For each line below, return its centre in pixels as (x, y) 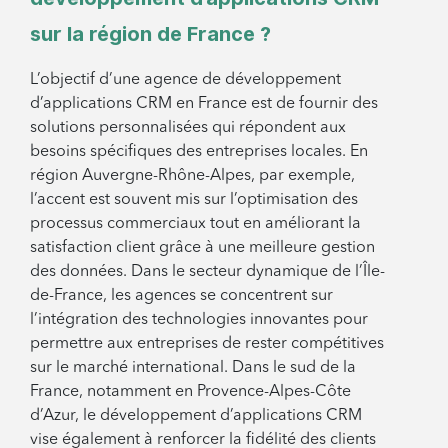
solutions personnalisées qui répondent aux (188, 127)
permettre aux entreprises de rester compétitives (207, 343)
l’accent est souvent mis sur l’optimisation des (194, 199)
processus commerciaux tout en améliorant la (195, 223)
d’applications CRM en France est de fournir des (204, 103)
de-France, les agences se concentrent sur (181, 295)
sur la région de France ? (150, 33)
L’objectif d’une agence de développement (185, 79)
